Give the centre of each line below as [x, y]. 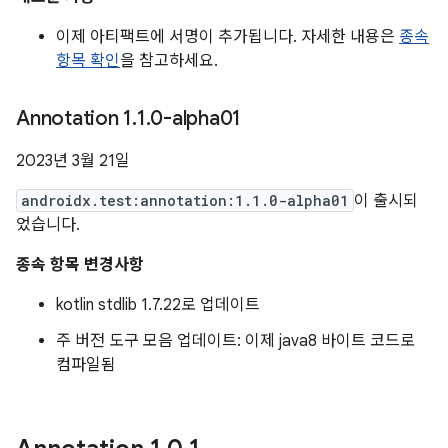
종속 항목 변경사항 [80, 265]
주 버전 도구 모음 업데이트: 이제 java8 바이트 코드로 [235, 341]
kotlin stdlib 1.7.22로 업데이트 [158, 305]
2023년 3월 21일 [73, 161]
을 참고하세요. [169, 61]
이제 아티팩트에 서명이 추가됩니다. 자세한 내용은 [227, 37]
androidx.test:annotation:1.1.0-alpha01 [185, 200]
